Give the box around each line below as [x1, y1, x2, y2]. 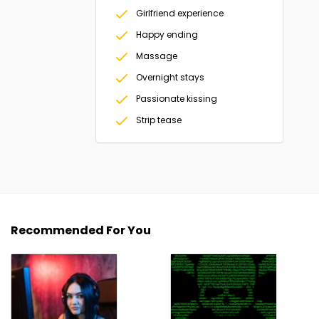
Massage [136, 50, 178, 62]
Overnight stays [136, 71, 205, 83]
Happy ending [136, 28, 199, 41]
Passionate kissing [136, 93, 218, 105]
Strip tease [136, 114, 182, 126]
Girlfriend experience [136, 7, 224, 19]
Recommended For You [11, 222, 151, 239]
